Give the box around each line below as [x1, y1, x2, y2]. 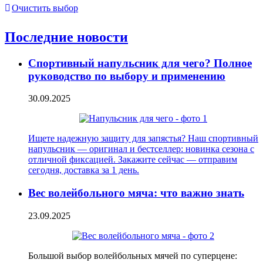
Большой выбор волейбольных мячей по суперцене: [28, 250, 237, 261]
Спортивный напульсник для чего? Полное [28, 56, 252, 69]
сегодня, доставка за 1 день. [28, 165, 139, 176]
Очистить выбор [12, 2, 78, 13]
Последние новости [5, 29, 128, 45]
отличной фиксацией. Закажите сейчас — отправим [28, 154, 237, 165]
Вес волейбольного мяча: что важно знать [28, 186, 244, 199]
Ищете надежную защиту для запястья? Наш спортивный [28, 133, 258, 144]
